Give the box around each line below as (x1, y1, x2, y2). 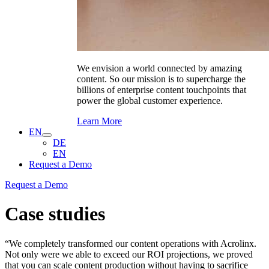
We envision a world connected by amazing (77, 63, 242, 73)
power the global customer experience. (77, 95, 223, 106)
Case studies (5, 203, 105, 225)
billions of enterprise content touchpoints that (77, 85, 246, 95)
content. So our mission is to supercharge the (77, 74, 246, 84)
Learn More (77, 116, 122, 126)
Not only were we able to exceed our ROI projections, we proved (5, 249, 253, 259)
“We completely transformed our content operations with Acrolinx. (5, 238, 256, 249)
